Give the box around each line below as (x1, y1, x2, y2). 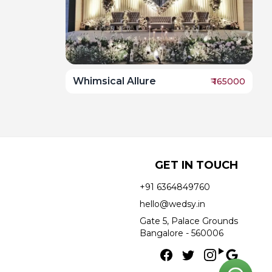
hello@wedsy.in (139, 199, 205, 210)
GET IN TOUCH (154, 158, 238, 172)
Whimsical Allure (73, 75, 156, 87)
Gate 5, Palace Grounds (139, 216, 238, 227)
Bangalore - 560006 (139, 228, 223, 239)
